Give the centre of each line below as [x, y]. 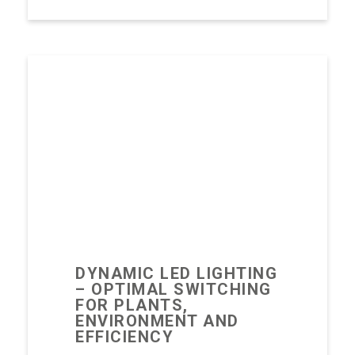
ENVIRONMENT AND [157, 321]
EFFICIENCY [124, 337]
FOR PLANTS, [132, 305]
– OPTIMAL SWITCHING [174, 289]
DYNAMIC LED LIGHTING [176, 273]
